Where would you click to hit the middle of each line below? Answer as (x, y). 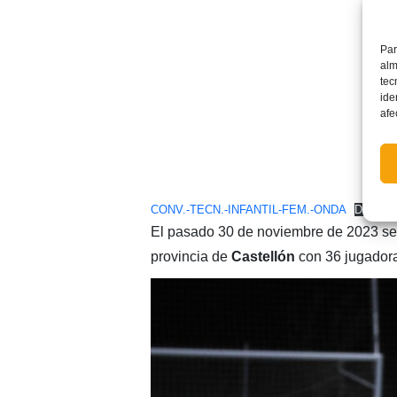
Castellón (263, 256)
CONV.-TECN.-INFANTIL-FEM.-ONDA (248, 209)
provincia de (191, 256)
